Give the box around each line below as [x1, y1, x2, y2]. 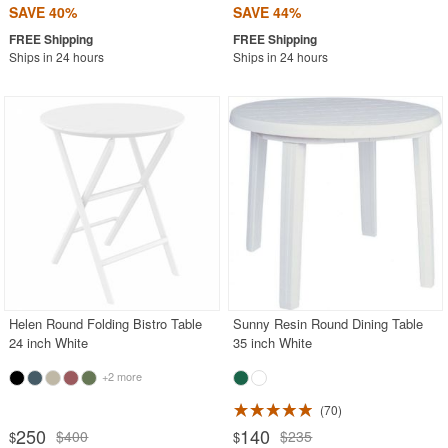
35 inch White [233, 332, 313, 352]
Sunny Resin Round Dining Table [233, 313, 424, 333]
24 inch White [9, 332, 89, 352]
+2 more [99, 367, 143, 384]
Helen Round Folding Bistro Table [9, 313, 203, 333]
